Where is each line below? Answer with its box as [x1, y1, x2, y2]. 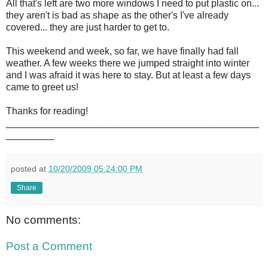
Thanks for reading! [6, 106, 88, 117]
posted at [11, 164, 48, 174]
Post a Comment [6, 239, 92, 252]
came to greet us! [6, 82, 78, 93]
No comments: [6, 214, 81, 227]
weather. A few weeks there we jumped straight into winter [6, 58, 249, 69]
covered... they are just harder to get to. [6, 22, 169, 33]
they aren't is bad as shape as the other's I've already [6, 10, 229, 21]
